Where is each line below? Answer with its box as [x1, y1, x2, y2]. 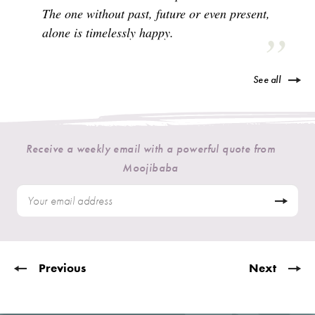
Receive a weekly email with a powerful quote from [25, 141, 276, 157]
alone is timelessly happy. [42, 24, 174, 41]
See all [253, 73, 281, 86]
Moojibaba [122, 160, 179, 176]
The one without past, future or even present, [42, 5, 270, 22]
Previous [39, 260, 86, 276]
